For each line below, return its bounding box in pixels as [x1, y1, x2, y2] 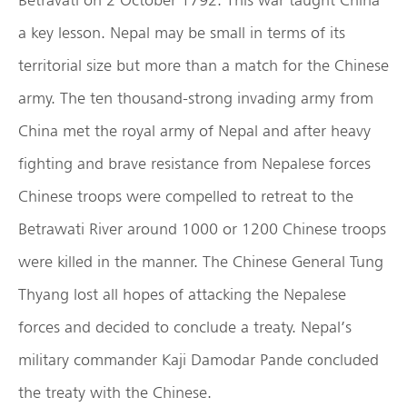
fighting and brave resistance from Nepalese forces [18, 154, 371, 174]
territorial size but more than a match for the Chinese [18, 55, 389, 75]
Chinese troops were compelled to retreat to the [18, 186, 353, 206]
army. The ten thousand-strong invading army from [18, 88, 373, 108]
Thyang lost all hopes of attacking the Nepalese [18, 284, 346, 304]
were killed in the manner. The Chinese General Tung [18, 252, 383, 272]
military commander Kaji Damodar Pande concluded [18, 350, 379, 370]
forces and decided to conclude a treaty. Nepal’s [18, 317, 352, 337]
